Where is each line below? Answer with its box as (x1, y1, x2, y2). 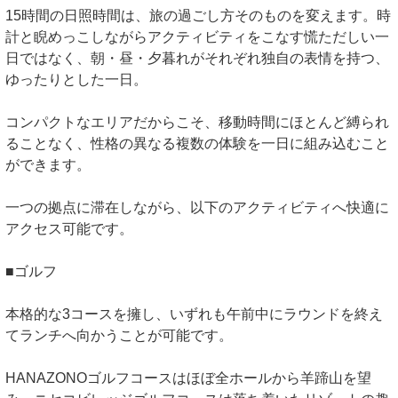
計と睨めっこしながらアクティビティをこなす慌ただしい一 (5, 29, 389, 45)
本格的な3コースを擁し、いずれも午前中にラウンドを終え (5, 306, 383, 322)
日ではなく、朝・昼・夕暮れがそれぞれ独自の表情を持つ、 (5, 51, 389, 67)
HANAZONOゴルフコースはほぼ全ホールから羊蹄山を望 (5, 370, 371, 386)
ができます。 (5, 157, 91, 173)
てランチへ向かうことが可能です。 (5, 328, 233, 344)
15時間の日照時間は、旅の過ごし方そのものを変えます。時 (5, 8, 391, 24)
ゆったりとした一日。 (5, 72, 147, 88)
